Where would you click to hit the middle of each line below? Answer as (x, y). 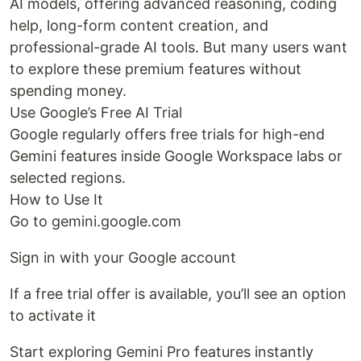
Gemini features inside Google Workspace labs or (176, 156)
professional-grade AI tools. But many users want (178, 48)
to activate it (53, 316)
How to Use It (56, 200)
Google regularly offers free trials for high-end (167, 135)
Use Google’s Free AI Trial (96, 113)
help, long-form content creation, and (139, 26)
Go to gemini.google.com (95, 222)
